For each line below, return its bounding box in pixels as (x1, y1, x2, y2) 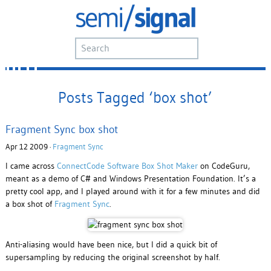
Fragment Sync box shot (5, 122, 118, 137)
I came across (5, 160, 57, 172)
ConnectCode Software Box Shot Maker (56, 160, 198, 172)
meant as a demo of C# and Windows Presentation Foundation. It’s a (5, 173, 256, 184)
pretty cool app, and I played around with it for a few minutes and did (5, 186, 260, 197)
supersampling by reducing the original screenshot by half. (5, 252, 220, 263)
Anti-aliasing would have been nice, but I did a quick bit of (5, 239, 217, 250)
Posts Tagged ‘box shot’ (58, 88, 213, 108)
